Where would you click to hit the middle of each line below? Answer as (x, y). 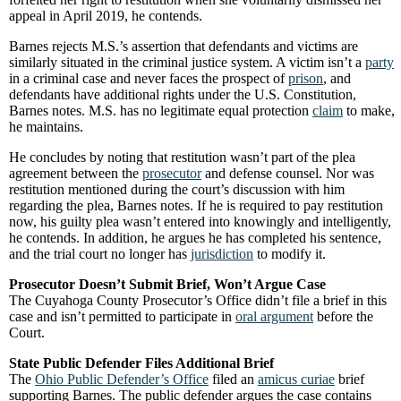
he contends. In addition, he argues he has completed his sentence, (195, 238)
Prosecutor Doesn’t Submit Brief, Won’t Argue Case (167, 284)
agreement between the (76, 173)
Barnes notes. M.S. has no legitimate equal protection (161, 111)
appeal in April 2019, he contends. (106, 16)
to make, (369, 111)
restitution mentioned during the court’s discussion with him (177, 189)
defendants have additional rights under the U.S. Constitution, (183, 94)
